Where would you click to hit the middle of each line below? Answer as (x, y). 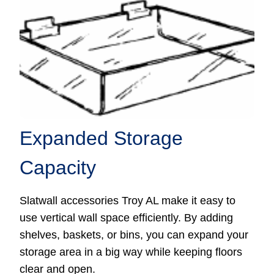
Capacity (58, 168)
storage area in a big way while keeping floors (131, 252)
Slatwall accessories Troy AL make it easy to (128, 201)
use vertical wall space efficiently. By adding (127, 218)
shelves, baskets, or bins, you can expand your (134, 235)
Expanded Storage (102, 139)
